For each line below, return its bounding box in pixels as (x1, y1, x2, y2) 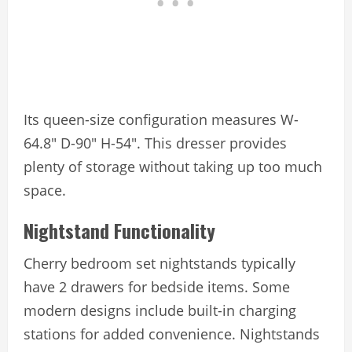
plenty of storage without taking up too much (24, 156, 322, 176)
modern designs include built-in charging (24, 300, 296, 320)
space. (24, 180, 66, 200)
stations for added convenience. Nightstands (24, 324, 320, 343)
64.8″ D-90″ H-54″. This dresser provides (24, 133, 287, 152)
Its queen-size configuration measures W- (24, 109, 299, 129)
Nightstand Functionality (24, 215, 215, 244)
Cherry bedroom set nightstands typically (24, 253, 295, 273)
